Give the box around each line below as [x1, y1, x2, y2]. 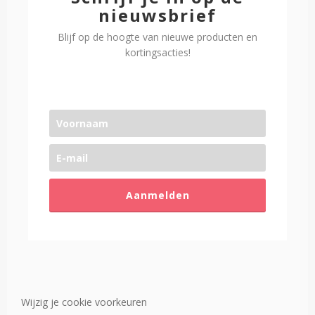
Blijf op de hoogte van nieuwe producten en [58, 30, 257, 44]
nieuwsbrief [98, 4, 217, 27]
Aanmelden [125, 188, 190, 202]
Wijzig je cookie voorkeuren [21, 295, 148, 309]
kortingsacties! [124, 46, 191, 60]
